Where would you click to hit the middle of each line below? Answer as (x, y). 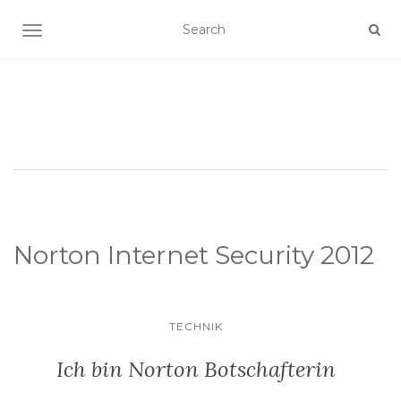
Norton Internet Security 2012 (194, 255)
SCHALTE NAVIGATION (105, 32)
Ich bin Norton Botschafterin (196, 369)
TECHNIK (196, 326)
